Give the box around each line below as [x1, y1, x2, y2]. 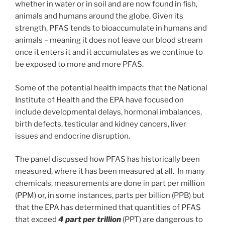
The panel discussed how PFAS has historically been [15, 155, 200, 164]
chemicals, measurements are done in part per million [15, 179, 205, 188]
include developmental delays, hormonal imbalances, [15, 107, 202, 117]
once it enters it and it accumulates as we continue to [15, 48, 203, 57]
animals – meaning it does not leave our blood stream [15, 36, 203, 45]
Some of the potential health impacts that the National [15, 83, 207, 92]
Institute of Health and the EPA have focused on [15, 95, 184, 104]
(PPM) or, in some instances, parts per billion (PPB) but [15, 191, 204, 200]
